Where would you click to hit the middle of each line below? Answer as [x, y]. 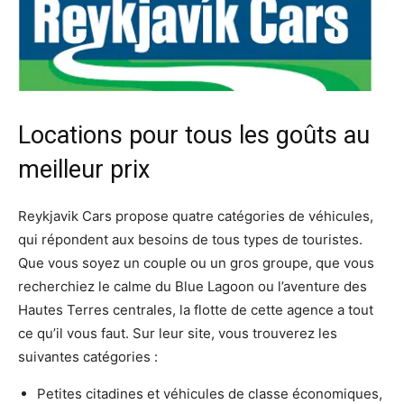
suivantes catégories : [88, 357]
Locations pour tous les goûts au [194, 136]
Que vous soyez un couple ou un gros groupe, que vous [196, 263]
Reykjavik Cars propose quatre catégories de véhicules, [196, 216]
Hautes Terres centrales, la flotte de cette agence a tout [196, 310]
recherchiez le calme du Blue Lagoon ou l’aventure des [193, 287]
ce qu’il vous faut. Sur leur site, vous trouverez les [178, 334]
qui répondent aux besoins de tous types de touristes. [190, 240]
